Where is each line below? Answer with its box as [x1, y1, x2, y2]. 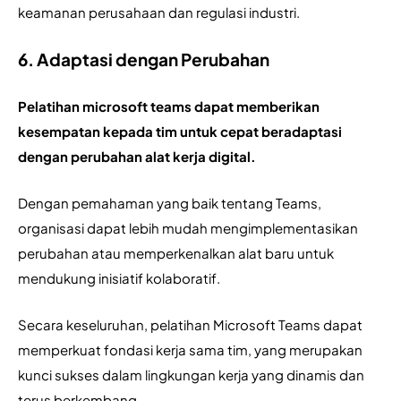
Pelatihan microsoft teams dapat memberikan [18, 98, 320, 115]
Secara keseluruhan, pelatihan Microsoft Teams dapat [18, 316, 363, 334]
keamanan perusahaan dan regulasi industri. [18, 4, 300, 21]
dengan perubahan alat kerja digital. [18, 148, 259, 166]
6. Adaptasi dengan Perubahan [18, 48, 269, 71]
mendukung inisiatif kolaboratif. [18, 269, 220, 287]
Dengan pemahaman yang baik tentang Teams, [18, 194, 321, 212]
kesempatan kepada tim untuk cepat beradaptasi [18, 123, 342, 141]
